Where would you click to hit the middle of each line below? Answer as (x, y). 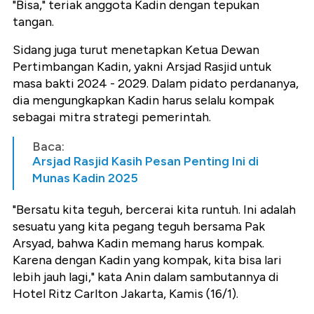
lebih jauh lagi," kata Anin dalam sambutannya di (146, 277)
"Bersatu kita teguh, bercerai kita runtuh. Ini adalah (154, 210)
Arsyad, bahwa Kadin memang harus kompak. (138, 244)
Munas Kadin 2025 (85, 178)
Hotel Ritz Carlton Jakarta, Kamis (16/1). (125, 294)
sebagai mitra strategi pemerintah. (112, 117)
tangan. (33, 22)
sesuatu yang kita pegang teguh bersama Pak (139, 227)
